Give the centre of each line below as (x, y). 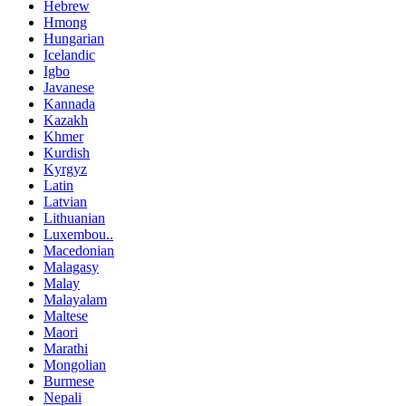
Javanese (69, 88)
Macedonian (79, 251)
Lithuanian (74, 218)
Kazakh (66, 121)
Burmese (69, 382)
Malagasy (71, 267)
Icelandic (69, 55)
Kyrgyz (65, 169)
